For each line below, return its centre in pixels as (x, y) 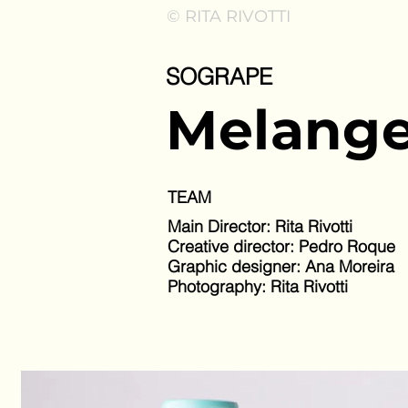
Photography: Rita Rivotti (258, 286)
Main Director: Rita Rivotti (260, 226)
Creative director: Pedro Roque (281, 246)
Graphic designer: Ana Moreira (281, 266)
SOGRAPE (219, 76)
